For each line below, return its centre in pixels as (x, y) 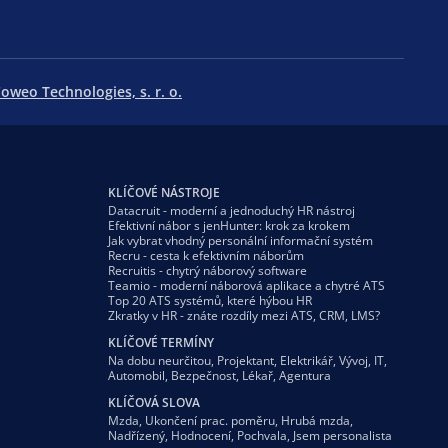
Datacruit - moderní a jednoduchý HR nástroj (231, 210)
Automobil (136, 375)
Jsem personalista (342, 435)
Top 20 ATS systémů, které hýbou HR (210, 300)
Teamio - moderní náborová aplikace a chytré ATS (246, 285)
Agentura (305, 375)
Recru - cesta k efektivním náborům (206, 255)
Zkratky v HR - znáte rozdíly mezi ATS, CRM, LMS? (244, 315)
